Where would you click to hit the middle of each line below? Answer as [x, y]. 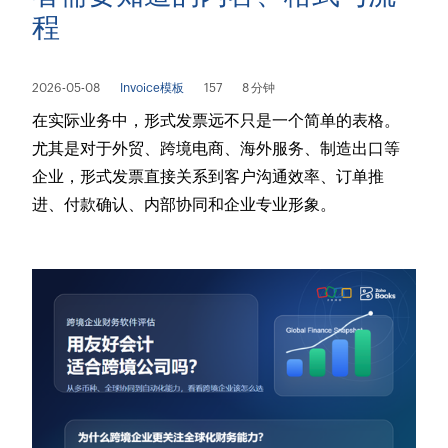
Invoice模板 [152, 88]
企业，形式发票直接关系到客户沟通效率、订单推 [208, 177]
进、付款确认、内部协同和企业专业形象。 [184, 205]
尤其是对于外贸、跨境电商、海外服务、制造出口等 [216, 149]
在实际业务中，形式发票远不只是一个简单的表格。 [216, 121]
